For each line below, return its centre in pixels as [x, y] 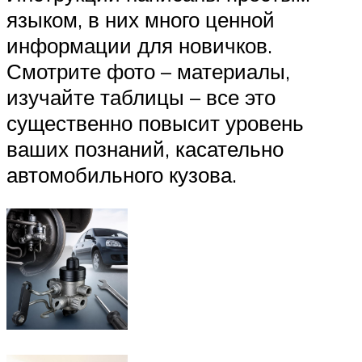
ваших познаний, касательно [145, 149]
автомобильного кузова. [122, 175]
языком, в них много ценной [141, 20]
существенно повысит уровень [155, 123]
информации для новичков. [139, 46]
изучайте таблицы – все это [141, 97]
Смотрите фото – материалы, [148, 72]
